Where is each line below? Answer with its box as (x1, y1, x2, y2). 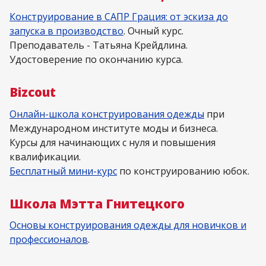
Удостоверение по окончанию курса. (9, 53, 183, 66)
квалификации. (9, 150, 81, 163)
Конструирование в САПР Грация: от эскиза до (9, 10, 228, 23)
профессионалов (9, 233, 88, 246)
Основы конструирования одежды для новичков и (9, 218, 246, 232)
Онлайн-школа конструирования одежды (9, 107, 204, 121)
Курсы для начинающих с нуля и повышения (9, 135, 216, 149)
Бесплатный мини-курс (9, 164, 117, 178)
